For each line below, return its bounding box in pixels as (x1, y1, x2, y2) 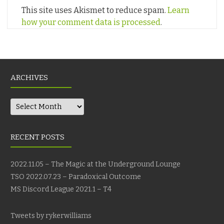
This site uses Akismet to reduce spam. (21, 5, 167, 15)
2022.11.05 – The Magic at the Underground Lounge (10, 159, 180, 168)
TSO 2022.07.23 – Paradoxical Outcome (10, 172, 141, 181)
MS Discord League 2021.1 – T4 (10, 184, 111, 193)
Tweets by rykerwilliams (10, 211, 91, 220)
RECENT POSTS (10, 132, 64, 141)
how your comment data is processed (21, 17, 160, 27)
